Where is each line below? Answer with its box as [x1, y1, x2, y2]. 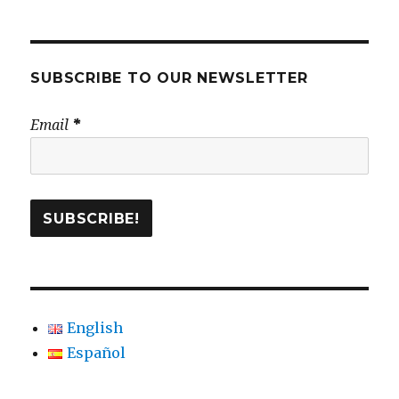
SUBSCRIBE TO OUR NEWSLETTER [30, 69, 308, 86]
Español [67, 344, 126, 362]
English [67, 319, 124, 337]
